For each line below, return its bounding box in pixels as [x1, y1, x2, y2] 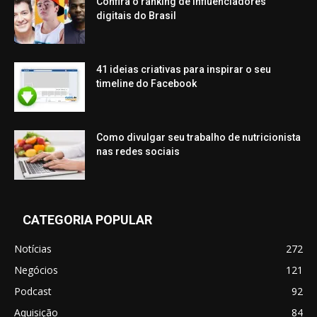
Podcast [14, 284, 52, 298]
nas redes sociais [96, 146, 180, 157]
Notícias [14, 242, 52, 255]
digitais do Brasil [96, 10, 176, 21]
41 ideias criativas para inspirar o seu [96, 64, 271, 75]
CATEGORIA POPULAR [23, 212, 152, 227]
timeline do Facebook [96, 78, 197, 89]
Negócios [14, 263, 58, 277]
